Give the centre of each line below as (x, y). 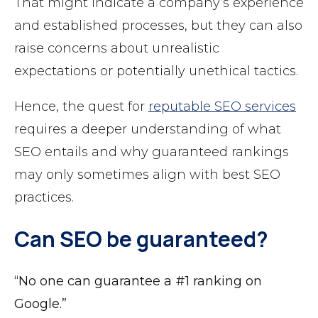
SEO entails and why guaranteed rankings (152, 152)
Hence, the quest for (81, 107)
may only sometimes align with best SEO (147, 175)
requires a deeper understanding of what (148, 130)
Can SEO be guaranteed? (141, 239)
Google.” (40, 304)
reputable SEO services (222, 107)
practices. (44, 198)
